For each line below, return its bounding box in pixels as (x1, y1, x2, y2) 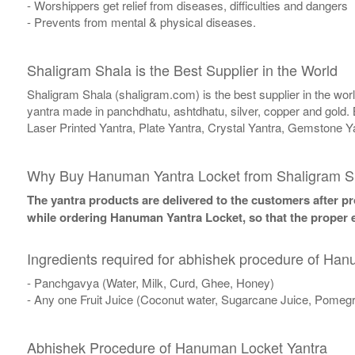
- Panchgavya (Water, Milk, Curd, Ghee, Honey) (26, 274, 274, 292)
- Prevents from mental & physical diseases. (26, 13, 256, 31)
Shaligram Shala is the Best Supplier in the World (26, 59, 338, 81)
